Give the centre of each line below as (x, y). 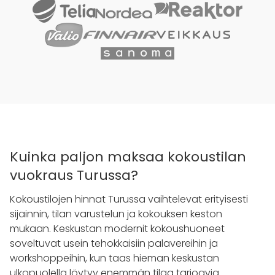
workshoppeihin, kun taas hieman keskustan (114, 258)
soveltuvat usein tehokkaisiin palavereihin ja (114, 243)
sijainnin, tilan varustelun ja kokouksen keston (116, 214)
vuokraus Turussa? (74, 175)
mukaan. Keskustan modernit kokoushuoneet (117, 228)
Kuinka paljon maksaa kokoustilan (128, 157)
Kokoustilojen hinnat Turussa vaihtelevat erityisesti (129, 199)
